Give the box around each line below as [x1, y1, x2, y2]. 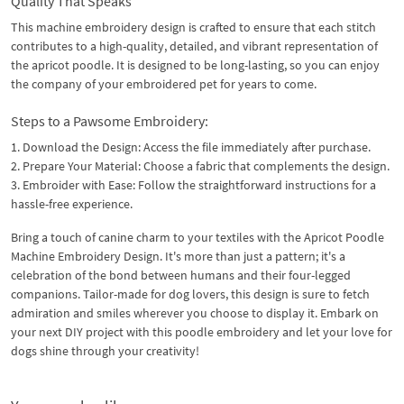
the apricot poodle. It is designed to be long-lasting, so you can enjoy [11, 56, 380, 73]
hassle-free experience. [11, 195, 133, 212]
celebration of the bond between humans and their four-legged [11, 266, 351, 283]
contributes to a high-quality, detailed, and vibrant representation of [11, 37, 378, 54]
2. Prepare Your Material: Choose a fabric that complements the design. [11, 157, 390, 174]
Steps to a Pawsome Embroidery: [11, 111, 208, 130]
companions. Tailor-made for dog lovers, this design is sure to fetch [11, 285, 370, 302]
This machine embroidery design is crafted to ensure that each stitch [11, 18, 376, 35]
